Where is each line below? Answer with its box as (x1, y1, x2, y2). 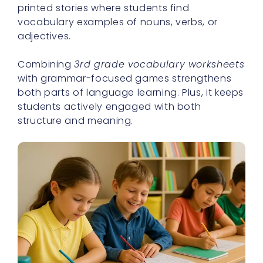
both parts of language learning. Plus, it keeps (18, 85, 244, 99)
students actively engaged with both (18, 99, 201, 113)
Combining (18, 57, 75, 71)
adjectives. (18, 29, 72, 43)
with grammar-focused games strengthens (18, 71, 232, 85)
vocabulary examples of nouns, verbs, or (18, 15, 218, 29)
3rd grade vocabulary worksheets (74, 57, 245, 71)
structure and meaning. (18, 113, 134, 127)
